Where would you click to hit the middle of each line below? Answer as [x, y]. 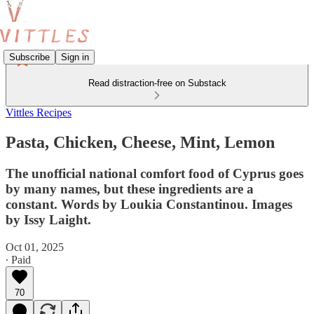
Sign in [75, 57]
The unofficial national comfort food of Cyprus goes [155, 173]
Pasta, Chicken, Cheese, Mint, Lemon [140, 142]
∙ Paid [18, 259]
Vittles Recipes [39, 112]
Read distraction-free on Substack [157, 83]
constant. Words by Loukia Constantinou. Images [149, 204]
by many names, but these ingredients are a [130, 189]
